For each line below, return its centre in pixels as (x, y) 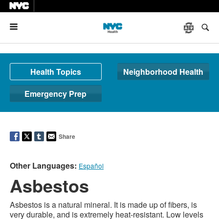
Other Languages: (43, 165)
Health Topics (55, 72)
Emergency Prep (56, 94)
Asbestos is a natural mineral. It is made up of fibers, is (103, 205)
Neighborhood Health (163, 72)
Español (91, 166)
